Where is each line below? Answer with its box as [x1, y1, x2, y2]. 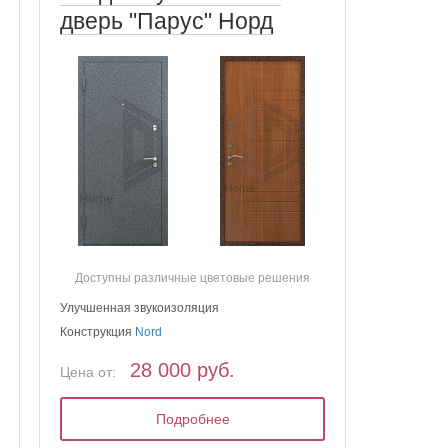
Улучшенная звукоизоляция [60, 300, 220, 315]
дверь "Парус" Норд [60, 7, 274, 34]
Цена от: [60, 363, 117, 380]
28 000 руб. [130, 358, 236, 381]
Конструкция [60, 324, 136, 339]
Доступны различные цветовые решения [75, 270, 311, 285]
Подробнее [155, 410, 230, 427]
